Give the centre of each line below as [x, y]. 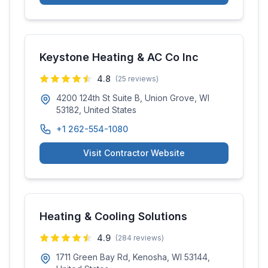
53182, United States [96, 110]
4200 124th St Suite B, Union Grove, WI [133, 98]
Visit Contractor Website [134, 153]
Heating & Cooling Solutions [113, 216]
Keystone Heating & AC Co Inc [119, 57]
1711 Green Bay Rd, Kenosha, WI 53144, [133, 257]
